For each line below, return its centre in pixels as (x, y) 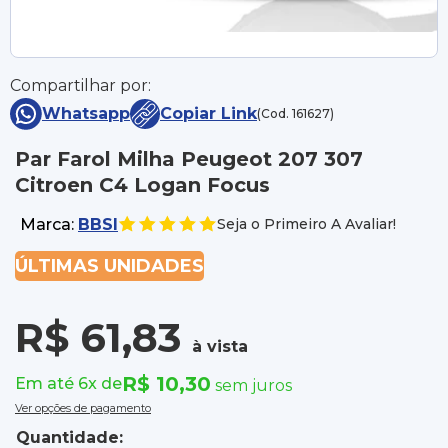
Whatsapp (86, 114)
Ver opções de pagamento (83, 408)
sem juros (253, 386)
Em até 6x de (68, 384)
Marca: (49, 224)
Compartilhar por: (80, 86)
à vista (220, 347)
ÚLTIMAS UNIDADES (109, 266)
